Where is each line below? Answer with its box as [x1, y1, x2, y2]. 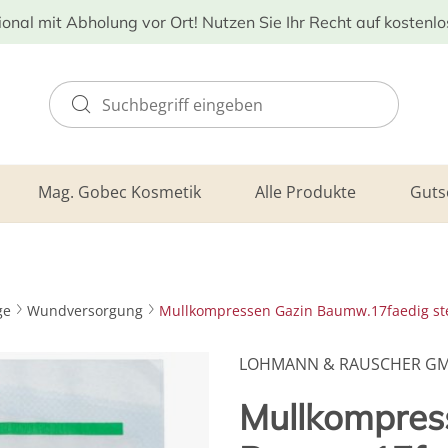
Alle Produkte [254, 181, 356, 203]
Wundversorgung [27, 300, 143, 320]
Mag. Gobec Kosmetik [37, 181, 201, 203]
